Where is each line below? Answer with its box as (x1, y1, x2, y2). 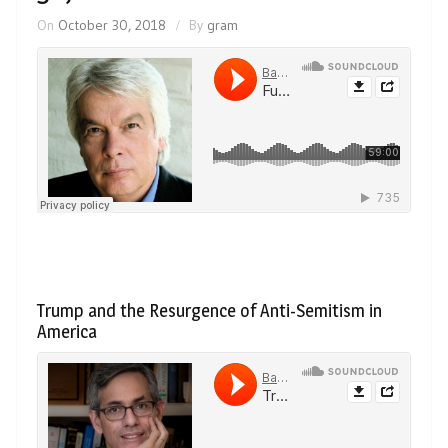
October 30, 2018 (58, 15, 166, 34)
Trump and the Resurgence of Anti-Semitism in (37, 299, 382, 321)
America (37, 320, 97, 342)
